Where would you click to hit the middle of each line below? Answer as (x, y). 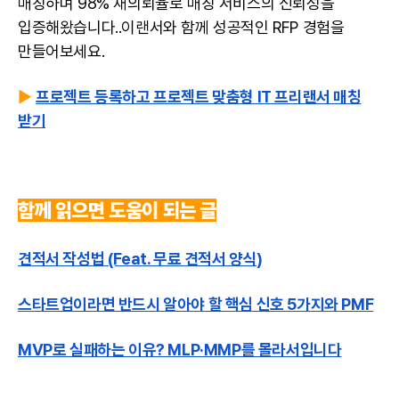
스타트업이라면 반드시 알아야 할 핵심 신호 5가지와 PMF (196, 304)
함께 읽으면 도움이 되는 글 (117, 210)
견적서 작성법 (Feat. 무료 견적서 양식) (140, 258)
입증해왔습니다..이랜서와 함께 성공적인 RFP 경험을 (181, 27)
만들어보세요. (61, 51)
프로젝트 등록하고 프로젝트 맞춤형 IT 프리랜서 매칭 (199, 96)
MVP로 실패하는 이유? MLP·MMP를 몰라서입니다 (180, 349)
